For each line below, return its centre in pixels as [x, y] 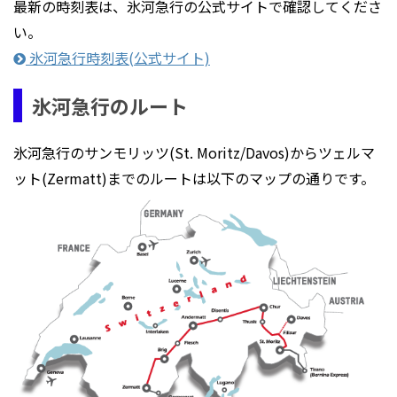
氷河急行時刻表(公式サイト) [118, 58]
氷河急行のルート [110, 105]
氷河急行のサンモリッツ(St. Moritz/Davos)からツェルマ [194, 153]
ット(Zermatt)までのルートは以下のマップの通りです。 [194, 179]
